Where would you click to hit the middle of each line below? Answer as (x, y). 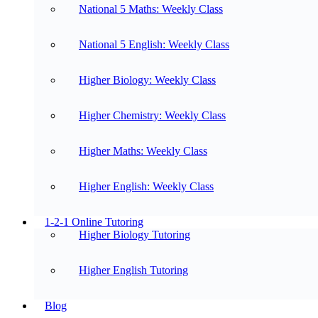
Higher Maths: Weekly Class (143, 151)
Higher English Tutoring (133, 270)
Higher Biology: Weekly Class (147, 80)
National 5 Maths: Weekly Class (151, 9)
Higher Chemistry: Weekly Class (152, 115)
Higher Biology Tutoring (135, 235)
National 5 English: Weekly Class (154, 44)
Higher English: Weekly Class (146, 186)
